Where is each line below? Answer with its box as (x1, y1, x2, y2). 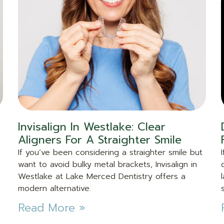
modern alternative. (17, 182, 91, 195)
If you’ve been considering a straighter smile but (17, 146, 202, 159)
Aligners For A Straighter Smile (17, 131, 181, 148)
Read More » (17, 199, 85, 216)
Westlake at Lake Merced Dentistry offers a (17, 170, 185, 183)
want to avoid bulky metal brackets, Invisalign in (17, 158, 197, 171)
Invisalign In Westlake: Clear (17, 118, 165, 135)
